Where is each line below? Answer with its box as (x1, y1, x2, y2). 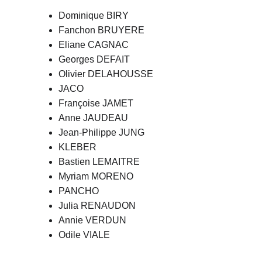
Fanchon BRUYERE (58, 25, 144, 35)
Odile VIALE (58, 230, 110, 240)
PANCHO (58, 186, 99, 196)
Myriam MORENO (58, 171, 133, 181)
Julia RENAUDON (58, 201, 136, 211)
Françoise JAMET (58, 98, 133, 108)
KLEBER (58, 142, 96, 152)
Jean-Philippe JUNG (58, 127, 144, 137)
